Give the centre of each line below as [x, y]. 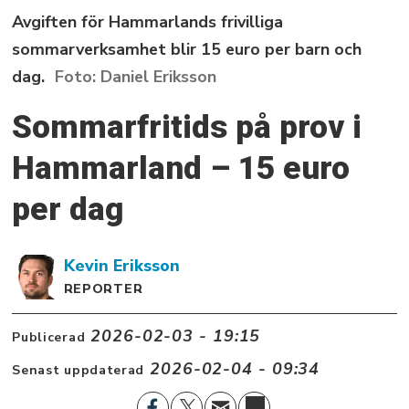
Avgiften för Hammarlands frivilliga [148, 22]
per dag [68, 210]
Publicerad [49, 338]
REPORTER [103, 288]
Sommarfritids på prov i [187, 127]
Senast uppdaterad [79, 371]
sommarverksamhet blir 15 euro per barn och [187, 50]
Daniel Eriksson [158, 77]
